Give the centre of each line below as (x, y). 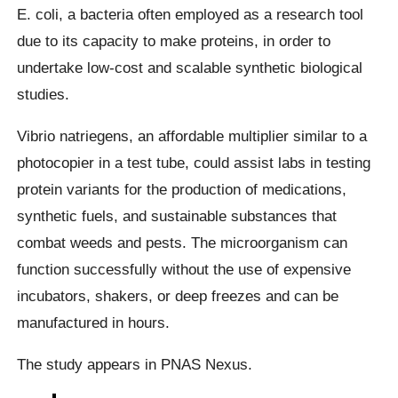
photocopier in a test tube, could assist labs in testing (194, 162)
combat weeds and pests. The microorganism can (183, 242)
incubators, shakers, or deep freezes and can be (178, 295)
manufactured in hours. (94, 322)
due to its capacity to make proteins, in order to (174, 40)
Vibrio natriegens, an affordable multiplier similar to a (192, 135)
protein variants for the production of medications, (182, 189)
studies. (44, 94)
